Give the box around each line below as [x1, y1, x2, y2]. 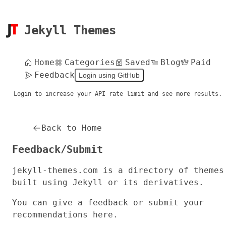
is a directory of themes [98, 165, 224, 175]
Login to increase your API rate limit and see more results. [14, 90, 222, 97]
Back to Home [41, 123, 102, 133]
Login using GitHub [79, 71, 140, 79]
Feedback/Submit [12, 143, 103, 155]
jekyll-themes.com [12, 165, 98, 175]
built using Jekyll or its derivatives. [12, 177, 204, 187]
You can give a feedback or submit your [12, 197, 204, 207]
